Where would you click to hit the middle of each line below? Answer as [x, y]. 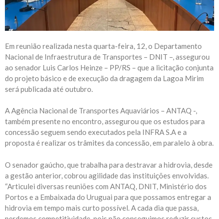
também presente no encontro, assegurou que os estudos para [105, 121]
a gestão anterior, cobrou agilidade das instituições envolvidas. [107, 175]
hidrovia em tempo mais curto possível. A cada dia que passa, [102, 208]
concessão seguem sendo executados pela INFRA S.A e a [96, 132]
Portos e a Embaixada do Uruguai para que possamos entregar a [108, 197]
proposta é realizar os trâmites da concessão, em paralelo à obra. [109, 143]
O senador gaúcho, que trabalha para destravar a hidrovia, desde [109, 164]
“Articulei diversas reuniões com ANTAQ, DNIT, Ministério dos [106, 186]
